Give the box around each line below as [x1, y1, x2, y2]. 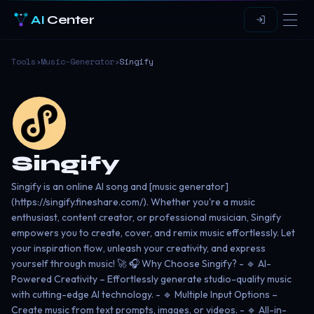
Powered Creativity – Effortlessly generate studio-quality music [11, 273, 292, 285]
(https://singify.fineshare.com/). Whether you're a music [11, 196, 255, 208]
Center [44, 12, 95, 27]
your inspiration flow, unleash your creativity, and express [11, 242, 266, 254]
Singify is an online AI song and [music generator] [11, 180, 228, 193]
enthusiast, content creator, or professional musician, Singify [11, 211, 281, 224]
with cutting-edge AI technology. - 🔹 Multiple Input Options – [11, 288, 278, 301]
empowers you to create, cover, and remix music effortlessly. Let [11, 226, 295, 239]
